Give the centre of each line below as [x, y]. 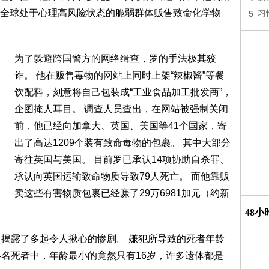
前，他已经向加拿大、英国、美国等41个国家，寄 [121, 126]
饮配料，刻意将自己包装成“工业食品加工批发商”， [123, 92]
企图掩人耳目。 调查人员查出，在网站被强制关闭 [121, 109]
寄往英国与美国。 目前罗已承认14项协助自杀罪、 [122, 159]
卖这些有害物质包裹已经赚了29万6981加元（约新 [122, 193]
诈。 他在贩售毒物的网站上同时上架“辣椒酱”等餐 [119, 75]
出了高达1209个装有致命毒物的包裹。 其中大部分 [122, 143]
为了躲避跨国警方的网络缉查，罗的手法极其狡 [115, 59]
